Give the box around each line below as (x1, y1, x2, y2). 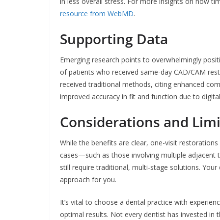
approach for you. (60, 174, 116, 184)
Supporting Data (60, 29, 168, 48)
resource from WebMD (60, 8, 134, 18)
